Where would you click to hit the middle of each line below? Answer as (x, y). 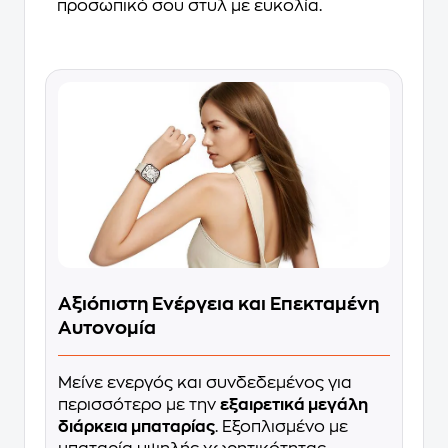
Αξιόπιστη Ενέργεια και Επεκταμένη (218, 304)
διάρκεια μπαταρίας (136, 427)
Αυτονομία (107, 328)
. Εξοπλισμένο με (281, 427)
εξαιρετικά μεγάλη (294, 405)
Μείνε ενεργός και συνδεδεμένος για (205, 383)
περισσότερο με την (139, 405)
